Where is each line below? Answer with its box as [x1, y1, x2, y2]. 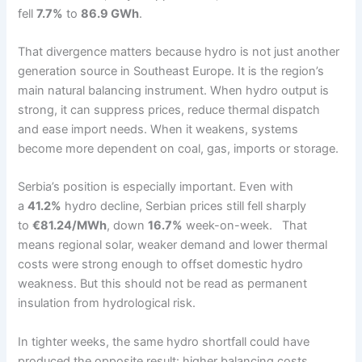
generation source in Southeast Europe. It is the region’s [18, 63, 325, 78]
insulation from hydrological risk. [18, 296, 196, 311]
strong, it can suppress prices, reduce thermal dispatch [18, 102, 321, 117]
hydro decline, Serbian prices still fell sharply [61, 199, 307, 214]
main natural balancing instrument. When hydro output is [18, 82, 330, 98]
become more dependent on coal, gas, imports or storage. [18, 141, 339, 156]
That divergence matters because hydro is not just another [18, 44, 340, 59]
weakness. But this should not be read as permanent [18, 276, 308, 292]
